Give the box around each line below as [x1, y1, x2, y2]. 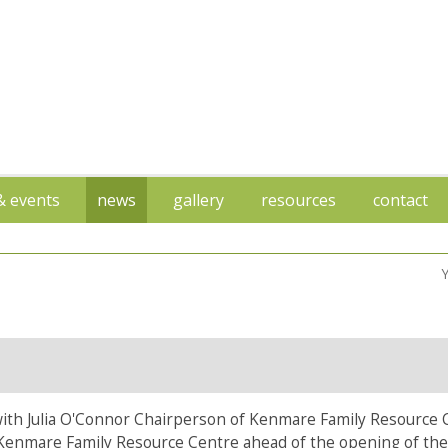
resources [261, 189, 336, 212]
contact [373, 189, 428, 212]
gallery [173, 189, 224, 212]
